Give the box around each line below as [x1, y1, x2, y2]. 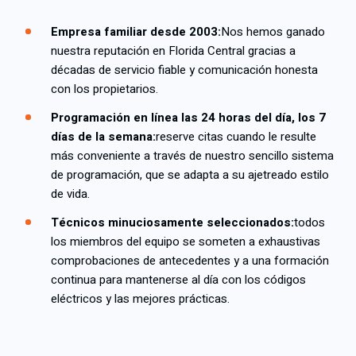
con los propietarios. [51, 80, 158, 99]
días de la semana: [51, 128, 156, 146]
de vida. [51, 185, 90, 203]
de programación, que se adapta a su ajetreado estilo [51, 166, 329, 184]
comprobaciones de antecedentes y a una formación [51, 252, 329, 270]
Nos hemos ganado [221, 23, 325, 41]
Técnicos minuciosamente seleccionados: [51, 214, 294, 232]
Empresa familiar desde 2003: [51, 23, 221, 41]
